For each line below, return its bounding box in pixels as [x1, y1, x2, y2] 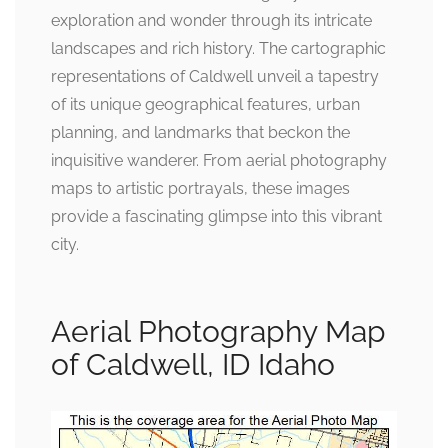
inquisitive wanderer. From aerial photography [51, 151, 387, 170]
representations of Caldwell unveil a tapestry [51, 67, 379, 86]
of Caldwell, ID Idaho [51, 347, 335, 382]
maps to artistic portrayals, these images [51, 179, 350, 198]
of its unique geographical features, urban [51, 95, 360, 114]
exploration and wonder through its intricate [51, 11, 372, 30]
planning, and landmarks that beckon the [51, 123, 350, 142]
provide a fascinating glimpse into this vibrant [51, 207, 382, 226]
